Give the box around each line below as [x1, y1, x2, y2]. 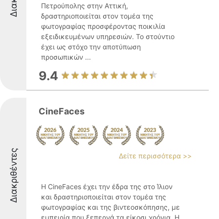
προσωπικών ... [41, 53, 91, 61]
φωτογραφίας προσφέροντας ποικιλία [41, 22, 165, 30]
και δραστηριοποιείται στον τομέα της [41, 193, 166, 201]
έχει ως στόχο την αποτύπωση [41, 43, 141, 51]
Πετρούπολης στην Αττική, [41, 1, 128, 10]
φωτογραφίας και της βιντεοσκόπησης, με [41, 203, 180, 211]
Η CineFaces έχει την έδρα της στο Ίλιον [41, 182, 173, 191]
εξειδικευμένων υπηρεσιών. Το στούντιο [41, 32, 175, 41]
